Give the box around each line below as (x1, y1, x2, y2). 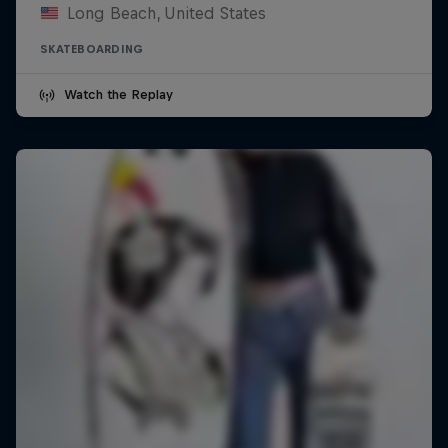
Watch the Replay (64, 87, 173, 103)
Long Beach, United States (66, 4, 266, 23)
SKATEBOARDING (40, 43, 144, 56)
